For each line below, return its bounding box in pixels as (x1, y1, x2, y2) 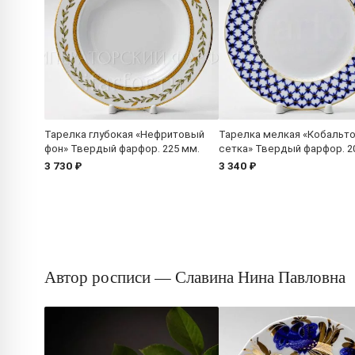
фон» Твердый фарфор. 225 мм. (44, 142, 200, 155)
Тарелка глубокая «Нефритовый (44, 128, 204, 140)
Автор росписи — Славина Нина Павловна (44, 265, 345, 288)
